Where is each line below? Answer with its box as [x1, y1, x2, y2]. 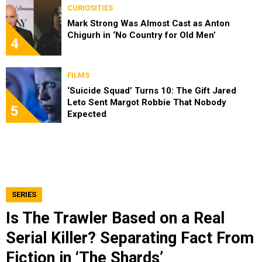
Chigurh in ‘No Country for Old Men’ [67, 29, 216, 40]
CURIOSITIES [67, 3, 113, 12]
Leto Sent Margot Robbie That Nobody [67, 96, 226, 108]
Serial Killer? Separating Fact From [6, 228, 254, 247]
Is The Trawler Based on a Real [6, 208, 225, 227]
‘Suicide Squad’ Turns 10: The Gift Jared [67, 85, 236, 96]
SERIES [12, 189, 36, 199]
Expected [67, 108, 106, 119]
